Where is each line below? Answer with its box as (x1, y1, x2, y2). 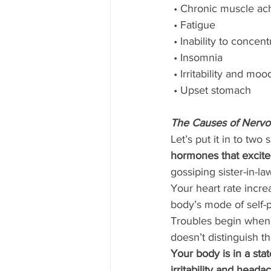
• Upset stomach (174, 84, 254, 97)
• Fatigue (174, 19, 215, 31)
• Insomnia (174, 51, 223, 64)
